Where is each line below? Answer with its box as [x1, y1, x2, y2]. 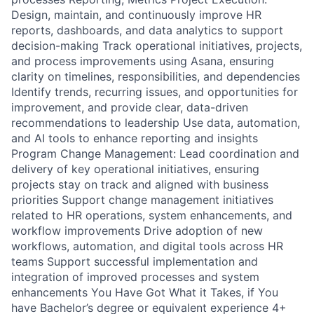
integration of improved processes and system [11, 270, 259, 284]
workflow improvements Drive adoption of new [11, 224, 263, 238]
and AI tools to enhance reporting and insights [11, 131, 258, 145]
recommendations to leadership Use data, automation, [11, 116, 300, 130]
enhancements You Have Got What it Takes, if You [11, 285, 278, 299]
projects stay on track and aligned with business [11, 177, 268, 191]
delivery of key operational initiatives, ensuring [11, 162, 259, 176]
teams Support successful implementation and [11, 254, 258, 268]
